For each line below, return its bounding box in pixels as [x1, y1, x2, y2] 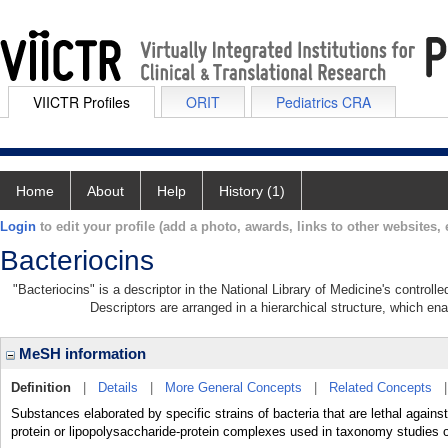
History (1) [219, 183, 285, 199]
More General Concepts [165, 380, 302, 395]
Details [98, 380, 138, 395]
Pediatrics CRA [276, 92, 371, 112]
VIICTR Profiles [33, 92, 130, 112]
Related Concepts [329, 380, 432, 395]
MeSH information [15, 345, 146, 362]
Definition [11, 380, 71, 395]
